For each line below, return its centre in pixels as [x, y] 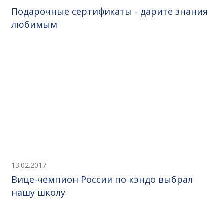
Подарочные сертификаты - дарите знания [110, 11]
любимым [34, 24]
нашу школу [38, 192]
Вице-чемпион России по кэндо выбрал [102, 179]
